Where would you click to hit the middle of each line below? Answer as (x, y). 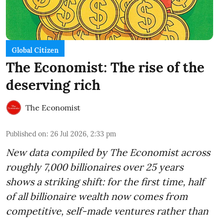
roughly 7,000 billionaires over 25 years (95, 167)
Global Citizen (35, 50)
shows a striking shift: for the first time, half (105, 181)
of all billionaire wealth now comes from (97, 196)
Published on (26, 134)
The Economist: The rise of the (105, 67)
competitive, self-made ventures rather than (107, 211)
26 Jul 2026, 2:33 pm (83, 134)
